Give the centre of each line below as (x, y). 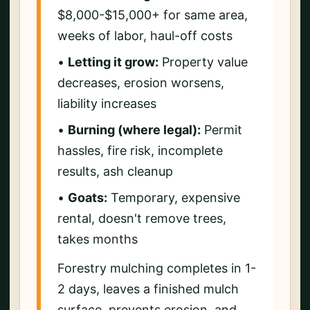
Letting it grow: (113, 62)
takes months (98, 239)
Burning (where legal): (134, 129)
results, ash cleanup (115, 171)
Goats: (88, 197)
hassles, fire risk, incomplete (140, 150)
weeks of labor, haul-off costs (145, 35)
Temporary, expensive (174, 197)
